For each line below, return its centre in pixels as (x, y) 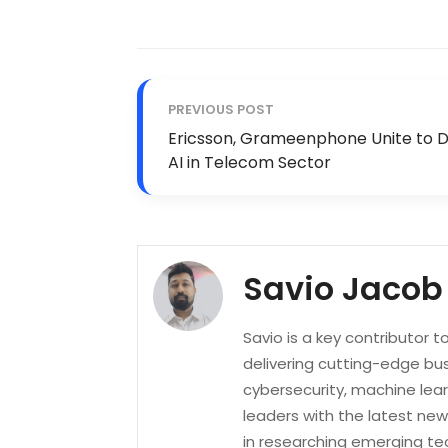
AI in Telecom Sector (249, 163)
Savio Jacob (343, 289)
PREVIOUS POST (221, 110)
